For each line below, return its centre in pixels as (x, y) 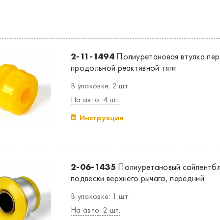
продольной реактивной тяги (124, 68)
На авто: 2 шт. (96, 210)
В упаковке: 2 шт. (100, 86)
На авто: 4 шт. (96, 99)
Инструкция (101, 118)
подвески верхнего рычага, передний (137, 178)
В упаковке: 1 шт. (100, 196)
